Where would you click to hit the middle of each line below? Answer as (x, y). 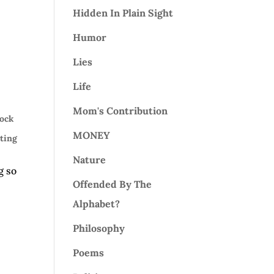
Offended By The (113, 184)
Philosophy (99, 228)
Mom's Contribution (120, 111)
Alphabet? (97, 204)
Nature (90, 160)
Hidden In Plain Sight (123, 13)
